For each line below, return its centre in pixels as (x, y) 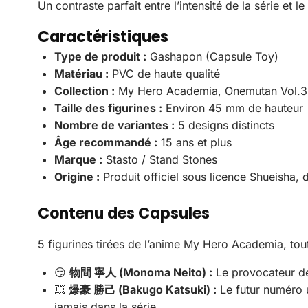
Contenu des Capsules (124, 213)
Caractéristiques (103, 36)
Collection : (85, 90)
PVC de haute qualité (164, 73)
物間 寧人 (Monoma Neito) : (141, 272)
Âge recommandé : (106, 142)
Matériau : (81, 73)
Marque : (78, 159)
